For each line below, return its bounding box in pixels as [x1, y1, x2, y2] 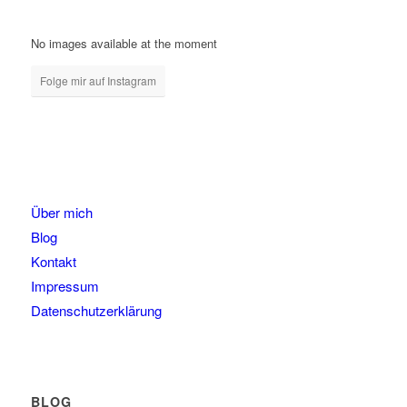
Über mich [30, 203, 93, 223]
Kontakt [30, 252, 76, 272]
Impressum [30, 276, 99, 296]
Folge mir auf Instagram [39, 73, 156, 89]
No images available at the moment [30, 35, 217, 53]
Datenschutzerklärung [30, 301, 162, 321]
